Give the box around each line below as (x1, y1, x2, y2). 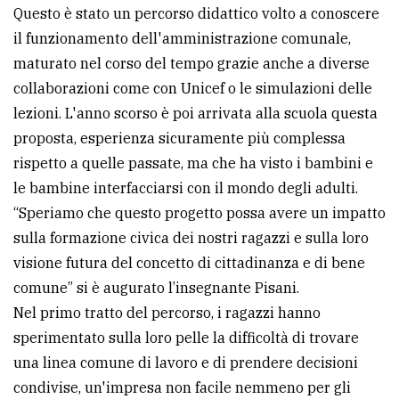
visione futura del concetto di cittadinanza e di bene (13, 253, 365, 272)
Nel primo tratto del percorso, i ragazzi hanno (13, 303, 321, 322)
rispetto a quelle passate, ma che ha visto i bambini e (13, 153, 373, 172)
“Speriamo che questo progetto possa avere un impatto (13, 203, 386, 222)
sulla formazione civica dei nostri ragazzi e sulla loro (13, 228, 369, 247)
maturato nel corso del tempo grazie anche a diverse (13, 53, 370, 72)
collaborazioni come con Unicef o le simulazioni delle (13, 78, 372, 97)
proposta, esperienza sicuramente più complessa (13, 128, 346, 147)
